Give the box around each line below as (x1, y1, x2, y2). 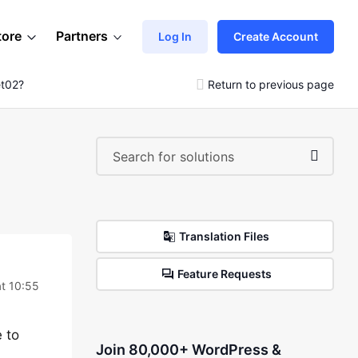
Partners (56, 28, 108, 44)
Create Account (233, 29, 318, 43)
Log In (158, 29, 192, 43)
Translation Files (179, 229, 270, 243)
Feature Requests (177, 267, 272, 280)
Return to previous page (208, 77, 334, 91)
